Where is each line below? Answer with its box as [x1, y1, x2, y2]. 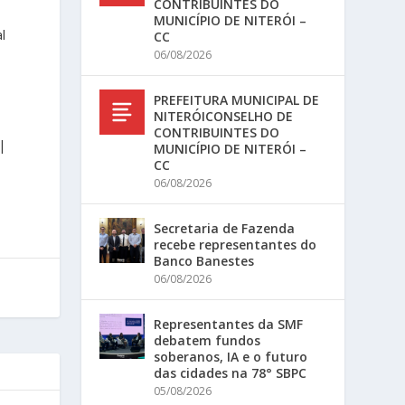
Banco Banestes [154, 252, 255, 269]
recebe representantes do [154, 236, 317, 253]
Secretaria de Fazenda [154, 220, 296, 237]
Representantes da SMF [154, 316, 304, 333]
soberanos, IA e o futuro [154, 348, 308, 365]
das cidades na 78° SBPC [154, 364, 307, 381]
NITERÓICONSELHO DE [154, 108, 294, 125]
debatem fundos [154, 332, 261, 349]
